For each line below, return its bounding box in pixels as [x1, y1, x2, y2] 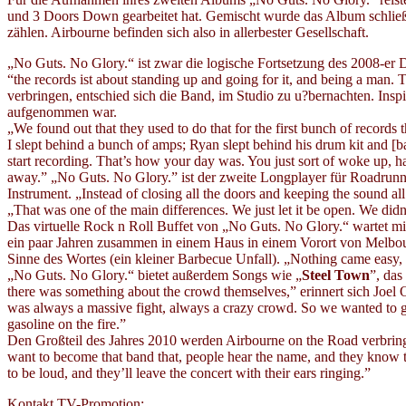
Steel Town [302, 266, 370, 283]
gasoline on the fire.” [7, 315, 126, 332]
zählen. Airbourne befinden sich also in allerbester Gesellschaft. [7, 24, 369, 40]
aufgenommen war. [7, 103, 117, 120]
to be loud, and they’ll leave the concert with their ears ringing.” [7, 364, 371, 381]
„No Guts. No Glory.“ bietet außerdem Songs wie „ [7, 266, 302, 283]
